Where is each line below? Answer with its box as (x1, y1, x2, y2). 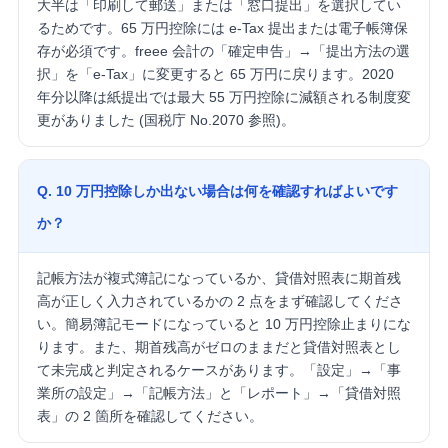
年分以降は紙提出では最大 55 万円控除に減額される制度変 (36, 89, 411, 106)
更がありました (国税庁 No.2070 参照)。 (36, 112, 295, 129)
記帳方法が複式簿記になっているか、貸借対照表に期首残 (36, 270, 401, 287)
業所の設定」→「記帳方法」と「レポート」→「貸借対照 (36, 385, 401, 402)
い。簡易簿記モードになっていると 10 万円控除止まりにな (36, 316, 411, 333)
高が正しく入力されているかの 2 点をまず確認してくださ (36, 293, 403, 310)
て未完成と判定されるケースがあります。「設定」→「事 (36, 362, 401, 379)
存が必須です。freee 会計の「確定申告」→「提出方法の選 (36, 43, 410, 60)
